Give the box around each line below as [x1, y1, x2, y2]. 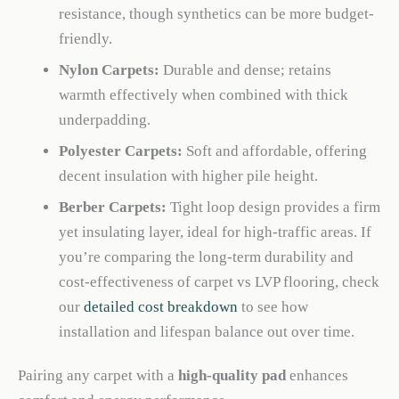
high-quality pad [178, 367, 286, 385]
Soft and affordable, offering [182, 142, 367, 160]
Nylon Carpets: [58, 61, 159, 79]
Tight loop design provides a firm [166, 198, 380, 216]
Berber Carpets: [58, 198, 167, 216]
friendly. [58, 30, 112, 48]
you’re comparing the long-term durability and [58, 248, 354, 265]
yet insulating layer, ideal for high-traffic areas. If [58, 223, 371, 240]
